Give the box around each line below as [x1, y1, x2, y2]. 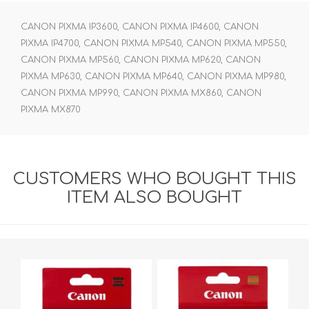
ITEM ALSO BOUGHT [67, 188, 242, 207]
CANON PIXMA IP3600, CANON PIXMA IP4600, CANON [21, 21, 259, 32]
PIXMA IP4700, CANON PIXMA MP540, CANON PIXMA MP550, [21, 38, 287, 48]
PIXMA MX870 [21, 104, 81, 114]
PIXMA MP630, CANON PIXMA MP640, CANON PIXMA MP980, [21, 71, 286, 81]
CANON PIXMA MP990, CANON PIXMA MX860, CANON [21, 88, 261, 98]
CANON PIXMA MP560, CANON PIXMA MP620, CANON [21, 54, 261, 65]
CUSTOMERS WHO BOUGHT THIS [12, 169, 297, 188]
